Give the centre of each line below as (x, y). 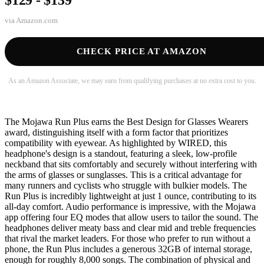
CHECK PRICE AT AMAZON (141, 51)
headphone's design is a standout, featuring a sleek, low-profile (121, 153)
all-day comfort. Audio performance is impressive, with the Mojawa (130, 206)
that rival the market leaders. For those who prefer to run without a (128, 238)
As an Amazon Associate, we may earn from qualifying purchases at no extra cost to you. (132, 80)
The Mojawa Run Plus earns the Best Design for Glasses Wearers (126, 121)
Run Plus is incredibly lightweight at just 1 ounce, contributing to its (131, 196)
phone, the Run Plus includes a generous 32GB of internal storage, (128, 249)
